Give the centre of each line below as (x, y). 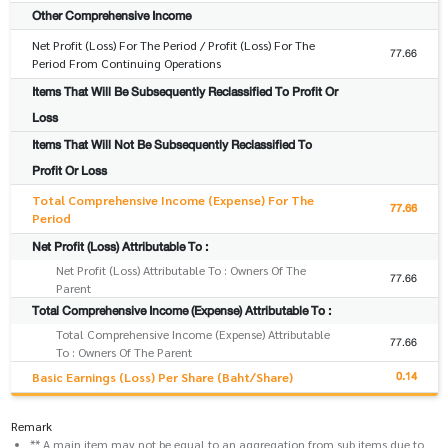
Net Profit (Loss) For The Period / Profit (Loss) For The (173, 45)
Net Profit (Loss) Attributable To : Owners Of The (181, 270)
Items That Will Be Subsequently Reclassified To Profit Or (184, 92)
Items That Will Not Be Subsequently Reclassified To (171, 145)
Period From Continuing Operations (126, 63)
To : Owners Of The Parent (124, 352)
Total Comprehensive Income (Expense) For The (172, 200)
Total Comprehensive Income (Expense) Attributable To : (181, 311)
